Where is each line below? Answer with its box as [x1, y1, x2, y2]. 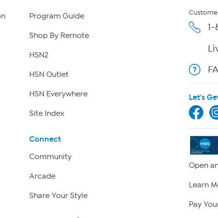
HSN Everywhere [29, 90, 88, 99]
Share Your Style [29, 191, 88, 200]
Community [29, 152, 72, 161]
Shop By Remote [29, 31, 89, 40]
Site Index [29, 109, 64, 118]
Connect [29, 134, 61, 144]
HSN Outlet [29, 70, 69, 79]
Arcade [29, 171, 55, 181]
